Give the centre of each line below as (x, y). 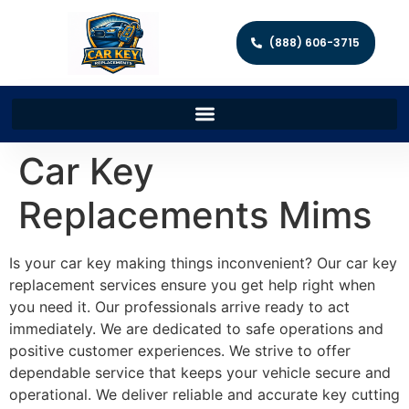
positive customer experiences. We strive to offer (180, 350)
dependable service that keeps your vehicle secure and (200, 372)
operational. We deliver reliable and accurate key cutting (204, 394)
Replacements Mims (195, 215)
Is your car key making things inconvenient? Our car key (203, 262)
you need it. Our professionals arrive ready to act (179, 306)
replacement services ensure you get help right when (192, 284)
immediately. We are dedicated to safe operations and (196, 328)
